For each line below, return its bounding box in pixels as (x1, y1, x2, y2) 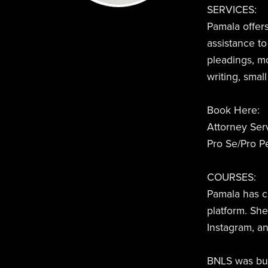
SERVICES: (206, 4, 257, 17)
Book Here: (206, 104, 260, 117)
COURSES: (206, 171, 256, 184)
